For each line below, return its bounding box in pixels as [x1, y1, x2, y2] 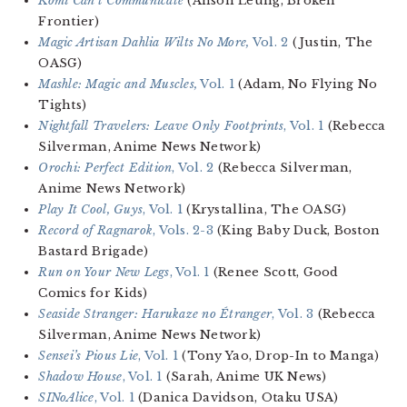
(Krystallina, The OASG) [183, 202, 347, 218]
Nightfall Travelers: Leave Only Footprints [38, 118, 284, 134]
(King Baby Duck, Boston [213, 223, 381, 239]
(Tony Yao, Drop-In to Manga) [178, 348, 380, 364]
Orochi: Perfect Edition [38, 160, 173, 176]
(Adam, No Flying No [233, 76, 378, 93]
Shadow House [38, 369, 123, 385]
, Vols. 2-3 [153, 223, 213, 239]
